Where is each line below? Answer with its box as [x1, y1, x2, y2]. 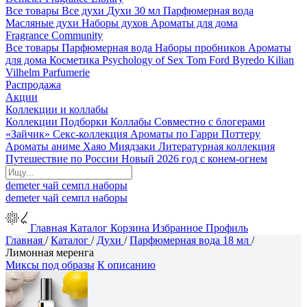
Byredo [232, 54, 265, 66]
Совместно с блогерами [154, 116, 265, 127]
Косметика [49, 54, 99, 66]
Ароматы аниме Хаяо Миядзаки [5, 140, 156, 152]
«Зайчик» [5, 128, 50, 140]
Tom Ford [186, 54, 230, 66]
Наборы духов [82, 17, 148, 29]
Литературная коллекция [158, 140, 275, 152]
